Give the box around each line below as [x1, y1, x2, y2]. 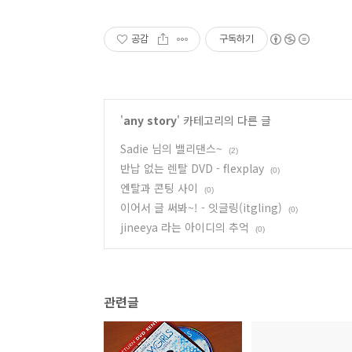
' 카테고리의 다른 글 [177, 112, 271, 128]
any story [123, 112, 177, 128]
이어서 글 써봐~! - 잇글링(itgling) [120, 200, 282, 215]
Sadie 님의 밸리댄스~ [120, 141, 222, 156]
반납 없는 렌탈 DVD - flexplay [120, 160, 264, 176]
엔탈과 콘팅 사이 [120, 180, 198, 196]
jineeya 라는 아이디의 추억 [120, 219, 249, 235]
